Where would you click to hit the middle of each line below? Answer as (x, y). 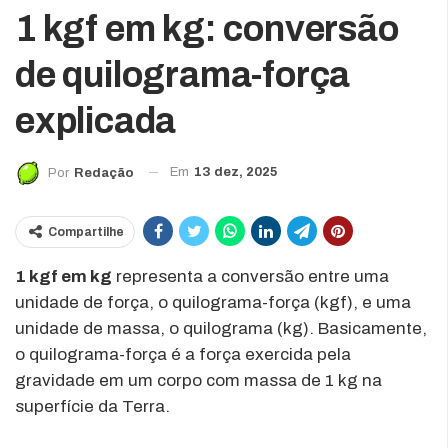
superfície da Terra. (92, 406)
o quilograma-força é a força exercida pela (183, 354)
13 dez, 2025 (235, 172)
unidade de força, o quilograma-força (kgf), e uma (213, 302)
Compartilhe (86, 231)
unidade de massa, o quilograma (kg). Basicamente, (221, 328)
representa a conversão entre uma (250, 276)
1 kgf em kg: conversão (207, 29)
